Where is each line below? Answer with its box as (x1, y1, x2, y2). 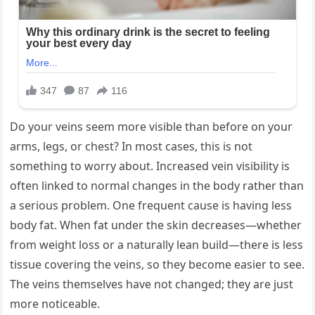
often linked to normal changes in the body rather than (10, 178, 304, 194)
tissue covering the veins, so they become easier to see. (10, 257, 305, 273)
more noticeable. (10, 296, 101, 312)
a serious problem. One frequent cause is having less (10, 198, 292, 214)
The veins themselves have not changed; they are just (10, 276, 294, 292)
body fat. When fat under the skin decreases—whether (10, 217, 302, 233)
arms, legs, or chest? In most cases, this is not (10, 139, 253, 155)
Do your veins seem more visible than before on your (10, 119, 293, 135)
